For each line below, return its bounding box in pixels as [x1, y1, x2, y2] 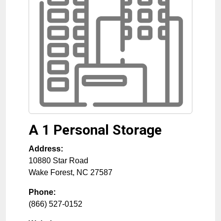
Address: [29, 145, 63, 153]
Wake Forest [29, 168, 73, 177]
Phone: [29, 188, 56, 197]
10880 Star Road [29, 156, 88, 165]
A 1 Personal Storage [29, 122, 162, 139]
